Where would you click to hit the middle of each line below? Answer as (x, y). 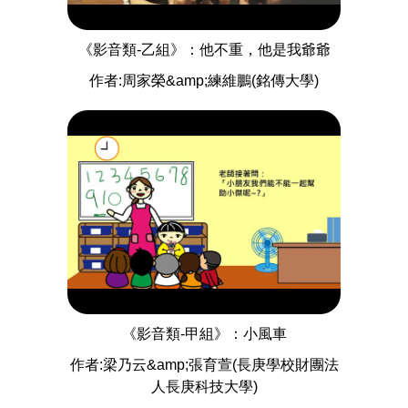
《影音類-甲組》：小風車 (204, 334)
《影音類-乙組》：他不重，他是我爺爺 (204, 49)
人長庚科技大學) (204, 387)
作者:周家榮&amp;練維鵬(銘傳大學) (204, 80)
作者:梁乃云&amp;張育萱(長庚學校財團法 (204, 365)
